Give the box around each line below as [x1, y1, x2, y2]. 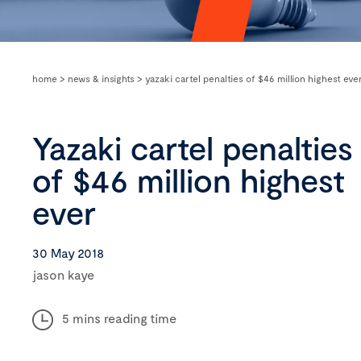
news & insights [68, 73, 135, 84]
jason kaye [32, 267, 94, 282]
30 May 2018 [32, 245, 104, 260]
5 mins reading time [62, 310, 176, 326]
